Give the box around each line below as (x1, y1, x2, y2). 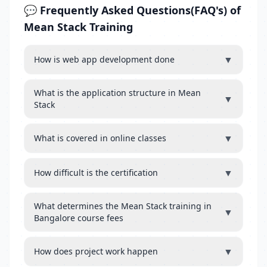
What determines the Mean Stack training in (34, 200, 212, 212)
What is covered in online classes (34, 132, 166, 144)
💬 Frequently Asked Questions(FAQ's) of (24, 3, 241, 17)
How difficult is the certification (34, 167, 158, 178)
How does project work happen (34, 246, 158, 257)
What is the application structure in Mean (34, 87, 201, 98)
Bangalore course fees (34, 212, 123, 223)
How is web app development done (34, 54, 175, 65)
